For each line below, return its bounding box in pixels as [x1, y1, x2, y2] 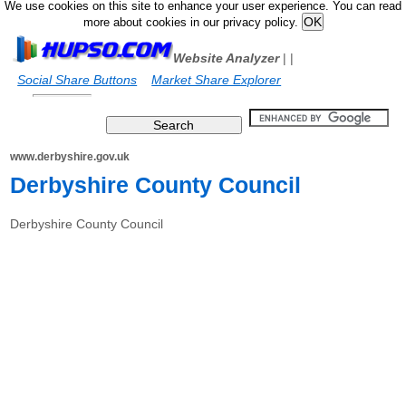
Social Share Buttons [17, 72, 138, 87]
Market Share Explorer [151, 72, 282, 87]
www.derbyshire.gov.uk [10, 150, 130, 163]
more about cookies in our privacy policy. [82, 16, 302, 29]
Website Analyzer [173, 51, 280, 65]
